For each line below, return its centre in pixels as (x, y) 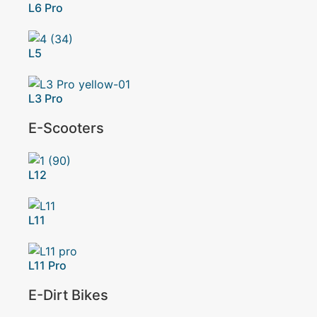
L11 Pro (47, 265)
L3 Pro (46, 98)
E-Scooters (66, 128)
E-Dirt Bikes (68, 295)
